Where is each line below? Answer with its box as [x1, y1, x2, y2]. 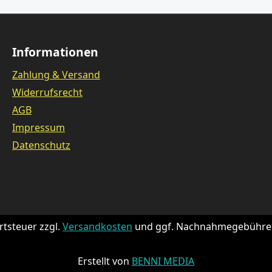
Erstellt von [78, 254, 132, 268]
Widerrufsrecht [12, 86, 83, 100]
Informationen [12, 44, 98, 61]
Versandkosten [63, 219, 132, 233]
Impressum [12, 121, 65, 135]
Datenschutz [12, 138, 70, 152]
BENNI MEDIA [132, 254, 194, 268]
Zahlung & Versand [12, 68, 100, 82]
